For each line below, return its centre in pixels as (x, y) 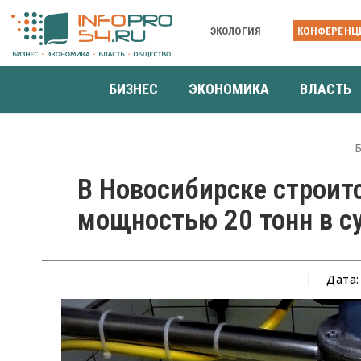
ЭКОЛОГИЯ (236, 31)
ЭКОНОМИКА (229, 89)
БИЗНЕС (133, 89)
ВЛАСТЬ (326, 89)
